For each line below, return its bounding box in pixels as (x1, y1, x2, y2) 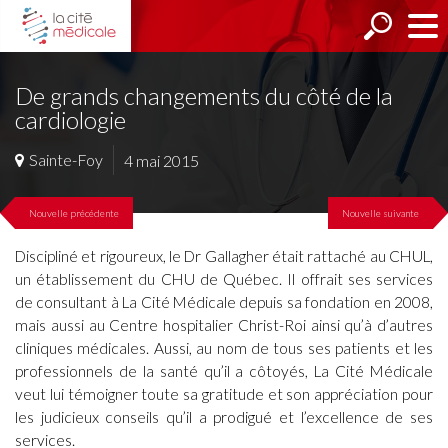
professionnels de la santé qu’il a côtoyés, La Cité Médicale (15, 362, 433, 380)
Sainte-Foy (29, 149, 103, 169)
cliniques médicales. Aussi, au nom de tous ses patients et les (15, 339, 433, 357)
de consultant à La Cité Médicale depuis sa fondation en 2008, (15, 293, 433, 311)
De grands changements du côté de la (15, 81, 393, 110)
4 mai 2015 (124, 150, 199, 170)
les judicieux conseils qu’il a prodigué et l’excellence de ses (15, 408, 433, 426)
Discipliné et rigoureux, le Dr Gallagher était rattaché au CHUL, (15, 247, 433, 265)
